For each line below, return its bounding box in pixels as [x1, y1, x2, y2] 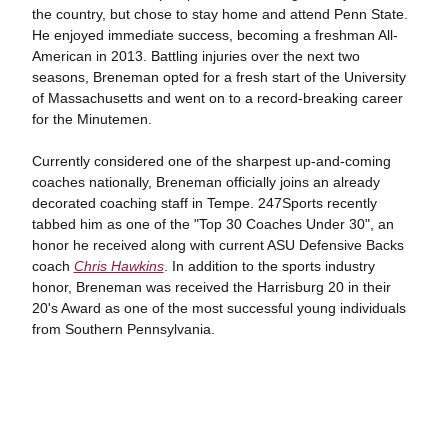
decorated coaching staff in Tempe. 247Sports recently [31, 195, 377, 212]
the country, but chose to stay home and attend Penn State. [31, 6, 408, 23]
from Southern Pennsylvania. [31, 321, 215, 338]
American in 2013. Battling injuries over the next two [31, 48, 360, 65]
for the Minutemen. [31, 111, 156, 128]
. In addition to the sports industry [163, 258, 375, 275]
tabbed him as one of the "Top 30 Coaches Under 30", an [31, 216, 394, 233]
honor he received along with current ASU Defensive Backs [31, 237, 404, 254]
